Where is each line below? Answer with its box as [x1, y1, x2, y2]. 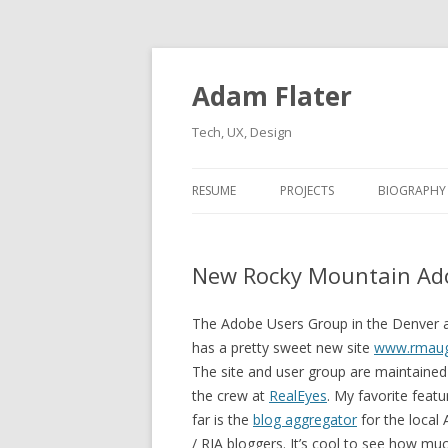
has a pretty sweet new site [192, 338, 374, 357]
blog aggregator [253, 410, 357, 429]
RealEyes [269, 386, 327, 405]
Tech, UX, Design [192, 123, 292, 141]
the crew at [192, 386, 269, 405]
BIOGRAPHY [378, 182, 446, 199]
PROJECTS [280, 182, 334, 199]
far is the [192, 410, 253, 429]
